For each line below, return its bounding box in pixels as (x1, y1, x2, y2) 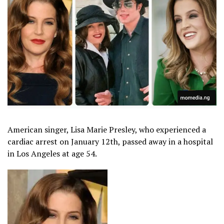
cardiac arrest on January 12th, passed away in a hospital (7, 135, 213, 147)
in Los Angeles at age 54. (7, 147, 97, 159)
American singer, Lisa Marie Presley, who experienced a (7, 123, 206, 135)
